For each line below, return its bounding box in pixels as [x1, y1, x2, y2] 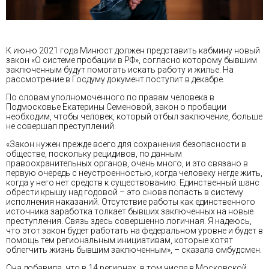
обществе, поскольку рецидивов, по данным [6, 149, 182, 159]
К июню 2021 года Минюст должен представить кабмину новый [6, 46, 260, 56]
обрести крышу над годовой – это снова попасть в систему [6, 187, 243, 198]
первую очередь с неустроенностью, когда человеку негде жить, [6, 168, 262, 178]
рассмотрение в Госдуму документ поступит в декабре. [6, 74, 225, 85]
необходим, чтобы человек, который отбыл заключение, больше [6, 112, 262, 122]
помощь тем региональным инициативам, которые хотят [6, 235, 233, 246]
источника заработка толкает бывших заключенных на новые [6, 207, 253, 217]
